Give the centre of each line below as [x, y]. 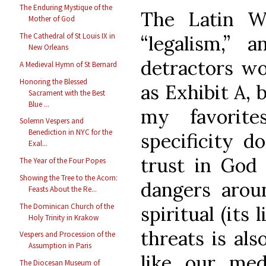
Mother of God [52, 19]
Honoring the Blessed [54, 81]
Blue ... [39, 104]
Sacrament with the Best [67, 93]
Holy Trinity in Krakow [64, 217]
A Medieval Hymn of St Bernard [69, 64]
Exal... [38, 144]
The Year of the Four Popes [63, 161]
